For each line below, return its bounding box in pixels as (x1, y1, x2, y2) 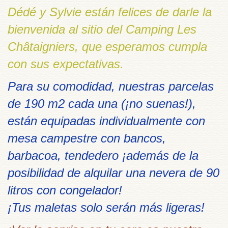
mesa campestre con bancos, (8, 131, 166, 146)
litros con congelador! (8, 183, 122, 197)
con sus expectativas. (8, 57, 124, 71)
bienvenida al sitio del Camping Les (8, 22, 196, 37)
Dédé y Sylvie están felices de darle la (8, 5, 212, 19)
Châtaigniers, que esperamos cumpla (8, 40, 207, 54)
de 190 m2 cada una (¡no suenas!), (8, 97, 196, 111)
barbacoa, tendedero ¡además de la (8, 149, 198, 163)
